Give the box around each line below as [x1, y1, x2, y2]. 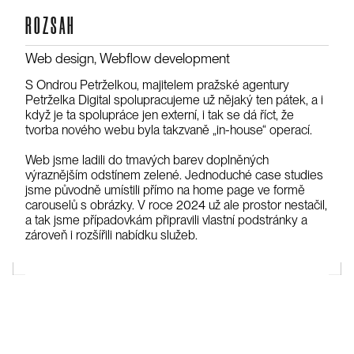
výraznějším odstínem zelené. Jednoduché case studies [25, 167, 323, 183]
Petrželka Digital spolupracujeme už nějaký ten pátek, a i [25, 92, 323, 107]
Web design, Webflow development [25, 49, 230, 66]
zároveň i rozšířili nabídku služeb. [25, 227, 198, 243]
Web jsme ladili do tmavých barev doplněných [25, 152, 269, 168]
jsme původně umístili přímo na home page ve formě [25, 182, 305, 198]
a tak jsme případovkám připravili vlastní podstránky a [25, 212, 307, 228]
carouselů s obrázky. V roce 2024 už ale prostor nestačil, [25, 197, 327, 213]
